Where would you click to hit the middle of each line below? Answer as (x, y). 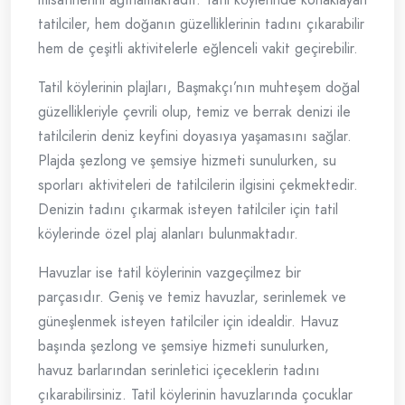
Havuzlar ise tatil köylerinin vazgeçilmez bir (170, 273)
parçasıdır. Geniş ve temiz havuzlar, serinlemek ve (192, 297)
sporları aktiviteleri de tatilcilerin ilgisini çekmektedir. (198, 185)
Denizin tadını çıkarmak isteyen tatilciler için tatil (188, 210)
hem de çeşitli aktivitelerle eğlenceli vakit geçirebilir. (198, 49)
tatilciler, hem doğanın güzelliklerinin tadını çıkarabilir (201, 24)
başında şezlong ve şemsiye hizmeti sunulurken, (184, 346)
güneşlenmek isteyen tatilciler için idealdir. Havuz (188, 322)
